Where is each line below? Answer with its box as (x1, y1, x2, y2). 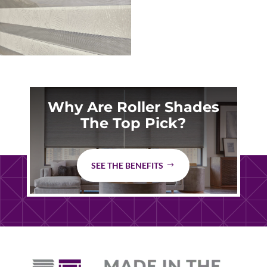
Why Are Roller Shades (47, 98, 219, 116)
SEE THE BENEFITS (91, 160, 164, 170)
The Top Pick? (80, 114, 187, 132)
